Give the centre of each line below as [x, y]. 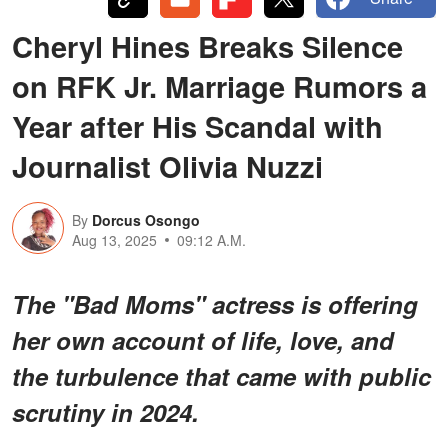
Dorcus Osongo [146, 219]
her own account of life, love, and [203, 339]
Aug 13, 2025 [114, 239]
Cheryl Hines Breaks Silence [207, 45]
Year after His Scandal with [197, 125]
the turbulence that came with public [221, 375]
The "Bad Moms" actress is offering [215, 303]
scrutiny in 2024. [105, 411]
